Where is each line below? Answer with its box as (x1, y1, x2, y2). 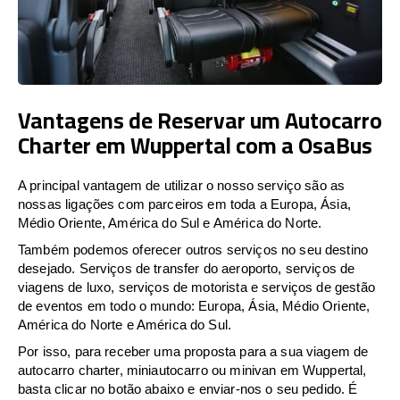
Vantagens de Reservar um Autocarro (18, 98, 382, 141)
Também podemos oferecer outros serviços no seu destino (18, 241, 369, 257)
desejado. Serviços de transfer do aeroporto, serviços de (18, 260, 355, 276)
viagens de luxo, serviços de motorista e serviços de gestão (18, 279, 375, 295)
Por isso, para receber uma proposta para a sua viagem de (18, 343, 369, 359)
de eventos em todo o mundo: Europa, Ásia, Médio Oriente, (18, 297, 371, 313)
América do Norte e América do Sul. (18, 316, 232, 332)
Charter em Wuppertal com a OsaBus (18, 123, 372, 166)
